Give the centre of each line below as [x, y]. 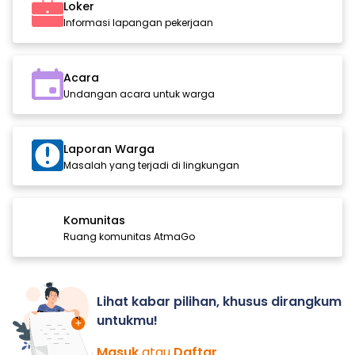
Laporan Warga [109, 149]
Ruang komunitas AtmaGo [129, 237]
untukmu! [127, 321]
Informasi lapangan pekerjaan [138, 23]
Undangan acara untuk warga [139, 94]
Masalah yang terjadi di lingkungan [151, 166]
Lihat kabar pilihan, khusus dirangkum [219, 302]
